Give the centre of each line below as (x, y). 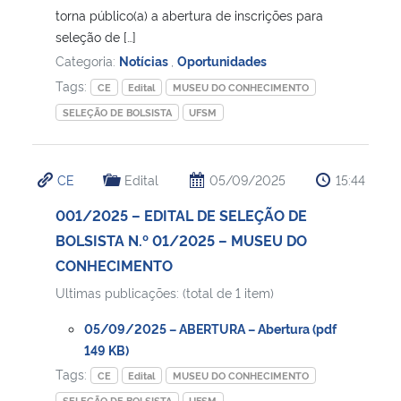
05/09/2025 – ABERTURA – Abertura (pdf (210, 328)
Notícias (145, 60)
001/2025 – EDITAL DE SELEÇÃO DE (181, 214)
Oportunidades (222, 60)
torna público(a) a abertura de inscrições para (189, 14)
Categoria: (87, 60)
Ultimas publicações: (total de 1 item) (165, 292)
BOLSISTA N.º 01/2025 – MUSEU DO (181, 239)
